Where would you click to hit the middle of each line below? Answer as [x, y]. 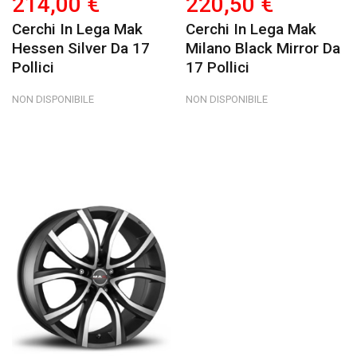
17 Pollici [218, 67]
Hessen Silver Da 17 [81, 48]
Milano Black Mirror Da [263, 48]
